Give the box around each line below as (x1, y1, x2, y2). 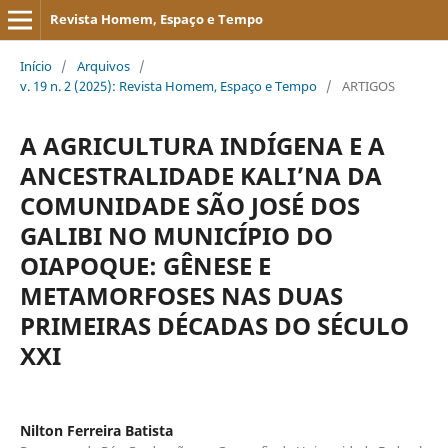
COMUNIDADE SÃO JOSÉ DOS (19, 188, 360, 222)
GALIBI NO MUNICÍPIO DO (19, 218, 333, 252)
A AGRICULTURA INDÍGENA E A (19, 128, 385, 162)
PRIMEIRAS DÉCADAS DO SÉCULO (19, 308, 409, 342)
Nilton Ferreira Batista (19, 420, 173, 440)
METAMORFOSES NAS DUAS (19, 278, 343, 312)
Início (19, 56, 52, 75)
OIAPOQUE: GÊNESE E (19, 248, 271, 282)
